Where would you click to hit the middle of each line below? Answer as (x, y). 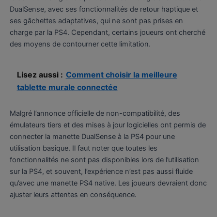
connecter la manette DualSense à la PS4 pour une (92, 137)
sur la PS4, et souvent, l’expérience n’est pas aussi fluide (101, 172)
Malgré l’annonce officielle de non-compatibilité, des (95, 114)
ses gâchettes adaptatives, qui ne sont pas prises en (96, 21)
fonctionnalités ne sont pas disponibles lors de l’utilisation (104, 160)
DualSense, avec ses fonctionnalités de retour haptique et (104, 9)
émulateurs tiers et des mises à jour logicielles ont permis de (108, 125)
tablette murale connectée (67, 87)
